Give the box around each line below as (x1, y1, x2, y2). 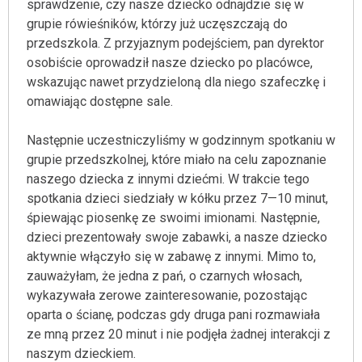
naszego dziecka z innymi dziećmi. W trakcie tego (27, 171, 309, 187)
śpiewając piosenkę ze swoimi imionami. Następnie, (27, 210, 320, 225)
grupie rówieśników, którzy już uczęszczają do (27, 16, 288, 32)
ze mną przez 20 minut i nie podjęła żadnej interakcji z (27, 326, 330, 342)
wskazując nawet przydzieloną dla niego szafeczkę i (27, 74, 326, 90)
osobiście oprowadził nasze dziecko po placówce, (27, 55, 313, 70)
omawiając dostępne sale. (27, 94, 173, 109)
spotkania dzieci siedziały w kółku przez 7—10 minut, (27, 191, 328, 206)
